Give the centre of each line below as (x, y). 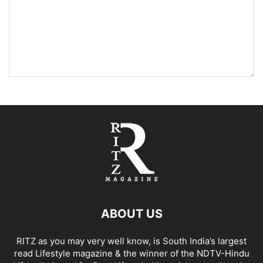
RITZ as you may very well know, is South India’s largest (131, 241)
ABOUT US (131, 214)
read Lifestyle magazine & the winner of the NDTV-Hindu (131, 254)
